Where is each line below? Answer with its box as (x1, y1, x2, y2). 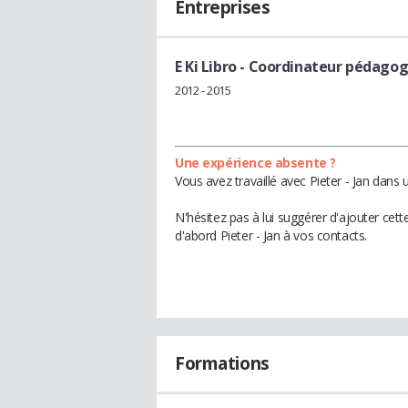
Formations (175, 351, 270, 375)
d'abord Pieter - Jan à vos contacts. (175, 226, 367, 244)
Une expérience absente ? (175, 153, 336, 171)
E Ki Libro (175, 56, 237, 76)
